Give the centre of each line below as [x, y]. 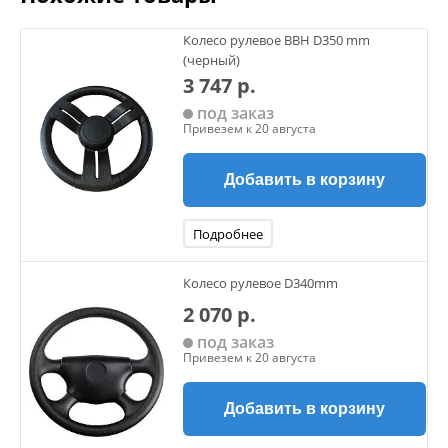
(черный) [211, 60]
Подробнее [228, 234]
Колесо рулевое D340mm [260, 282]
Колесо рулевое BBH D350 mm [276, 40]
